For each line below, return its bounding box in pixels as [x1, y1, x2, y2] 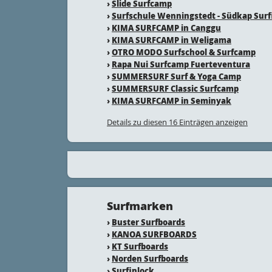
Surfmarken [107, 198, 173, 214]
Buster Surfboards [112, 216, 185, 228]
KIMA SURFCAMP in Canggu [112, 22, 221, 33]
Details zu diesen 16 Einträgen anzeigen [107, 117, 248, 127]
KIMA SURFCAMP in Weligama [112, 34, 231, 46]
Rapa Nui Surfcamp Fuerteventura [112, 58, 250, 70]
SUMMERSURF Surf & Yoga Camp [112, 70, 241, 82]
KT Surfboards [112, 240, 168, 252]
